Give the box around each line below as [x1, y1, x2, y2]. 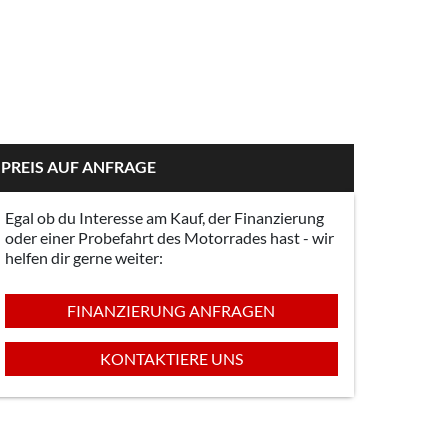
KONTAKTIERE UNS [99, 349, 243, 369]
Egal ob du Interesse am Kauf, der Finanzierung [4, 208, 324, 228]
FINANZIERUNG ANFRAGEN [67, 300, 276, 320]
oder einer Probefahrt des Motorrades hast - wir [4, 228, 334, 248]
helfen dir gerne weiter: [4, 248, 163, 268]
